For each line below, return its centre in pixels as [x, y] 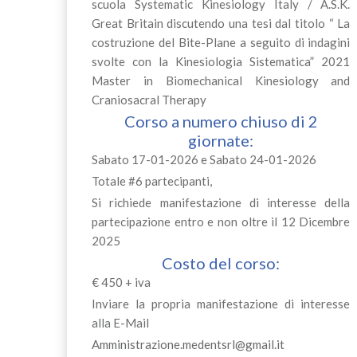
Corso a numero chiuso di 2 [221, 121]
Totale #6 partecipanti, [151, 181]
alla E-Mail [120, 322]
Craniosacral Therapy [149, 99]
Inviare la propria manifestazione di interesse [221, 303]
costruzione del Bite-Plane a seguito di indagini [221, 42]
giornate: [221, 140]
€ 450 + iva [121, 282]
